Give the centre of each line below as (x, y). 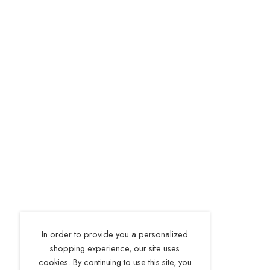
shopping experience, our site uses (115, 248)
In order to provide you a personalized (115, 234)
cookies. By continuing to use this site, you (115, 262)
